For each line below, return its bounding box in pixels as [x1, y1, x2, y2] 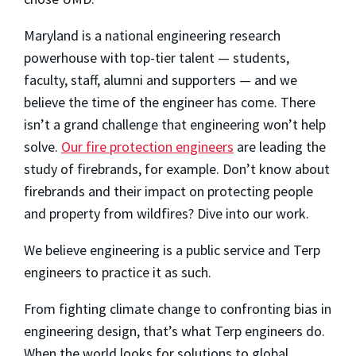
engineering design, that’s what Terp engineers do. [24, 321, 325, 340]
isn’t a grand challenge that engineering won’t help [24, 114, 326, 133]
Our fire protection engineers [61, 137, 234, 156]
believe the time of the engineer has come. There [24, 92, 315, 111]
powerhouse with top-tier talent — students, [24, 48, 289, 67]
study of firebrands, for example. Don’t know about [24, 159, 330, 178]
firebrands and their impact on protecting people [24, 181, 313, 200]
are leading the [234, 137, 326, 156]
